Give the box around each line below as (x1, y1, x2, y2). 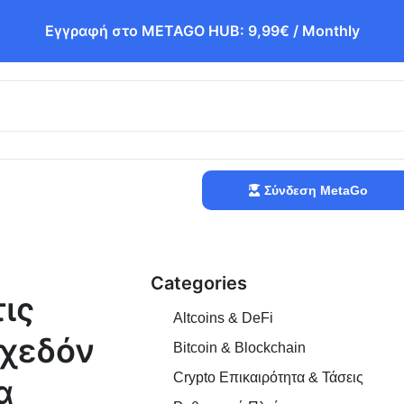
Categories (151, 272, 247, 294)
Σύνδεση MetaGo (264, 183, 368, 197)
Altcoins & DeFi (173, 310, 273, 326)
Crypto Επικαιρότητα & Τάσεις (173, 370, 363, 385)
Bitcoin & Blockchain (173, 340, 306, 355)
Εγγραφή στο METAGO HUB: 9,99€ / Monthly (44, 22, 360, 40)
